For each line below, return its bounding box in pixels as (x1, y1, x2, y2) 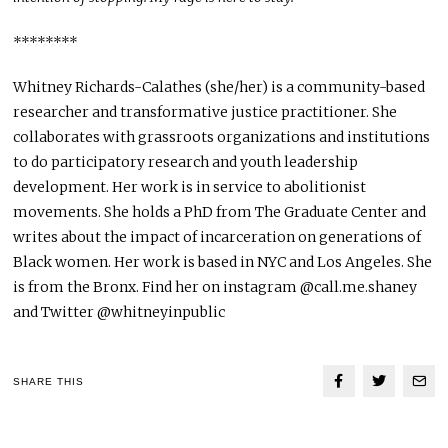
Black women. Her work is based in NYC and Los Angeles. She (13, 253, 433, 272)
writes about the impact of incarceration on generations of (13, 228, 422, 247)
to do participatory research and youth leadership (13, 153, 359, 172)
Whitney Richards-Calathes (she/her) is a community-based (13, 78, 426, 97)
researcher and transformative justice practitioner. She (13, 103, 398, 122)
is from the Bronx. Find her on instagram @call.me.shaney (13, 278, 418, 297)
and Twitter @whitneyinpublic (13, 303, 226, 322)
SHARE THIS (13, 375, 85, 387)
